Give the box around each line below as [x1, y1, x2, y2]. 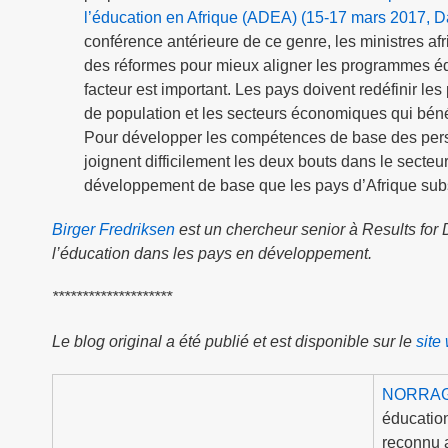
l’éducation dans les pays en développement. [52, 244, 372, 262]
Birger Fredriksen [52, 220, 175, 238]
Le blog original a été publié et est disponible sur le [52, 332, 416, 350]
